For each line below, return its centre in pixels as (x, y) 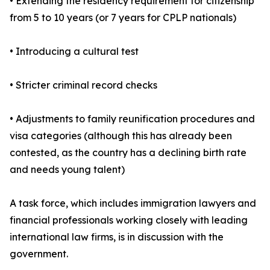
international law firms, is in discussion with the (117, 237)
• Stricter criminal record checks (83, 85)
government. (39, 254)
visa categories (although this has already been (121, 136)
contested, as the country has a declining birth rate (128, 153)
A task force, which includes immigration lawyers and (133, 203)
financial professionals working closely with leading (129, 220)
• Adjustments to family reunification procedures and (132, 119)
